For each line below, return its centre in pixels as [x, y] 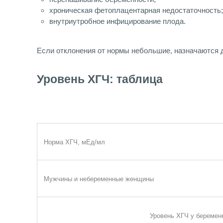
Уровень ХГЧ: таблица [100, 80]
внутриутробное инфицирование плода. [117, 21]
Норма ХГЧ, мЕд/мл [74, 142]
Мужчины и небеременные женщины [99, 179]
